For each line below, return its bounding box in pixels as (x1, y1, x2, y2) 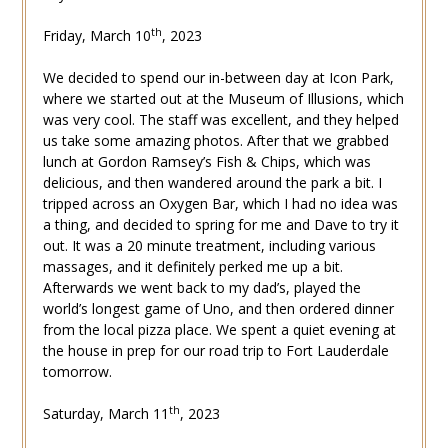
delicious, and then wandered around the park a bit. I (42, 173, 382, 193)
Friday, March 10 (42, 26, 151, 46)
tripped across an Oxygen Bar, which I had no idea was (42, 194, 398, 214)
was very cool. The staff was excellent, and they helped (42, 110, 399, 130)
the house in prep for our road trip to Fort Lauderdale (42, 341, 389, 361)
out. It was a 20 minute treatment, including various (42, 236, 376, 256)
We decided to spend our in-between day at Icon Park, (42, 68, 394, 88)
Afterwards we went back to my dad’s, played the (42, 278, 361, 298)
